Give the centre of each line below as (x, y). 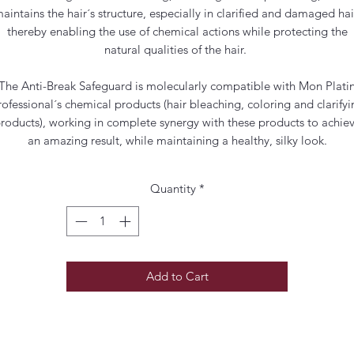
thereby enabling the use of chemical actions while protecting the (177, 31)
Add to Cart (177, 277)
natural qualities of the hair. (177, 49)
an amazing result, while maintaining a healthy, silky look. (177, 140)
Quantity (173, 188)
